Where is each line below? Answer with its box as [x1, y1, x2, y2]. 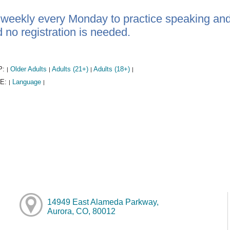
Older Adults [10, 65, 47, 73]
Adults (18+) [93, 65, 130, 73]
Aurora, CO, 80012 [47, 206, 116, 216]
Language [12, 78, 41, 86]
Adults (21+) [51, 65, 88, 73]
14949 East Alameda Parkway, [47, 197, 159, 206]
